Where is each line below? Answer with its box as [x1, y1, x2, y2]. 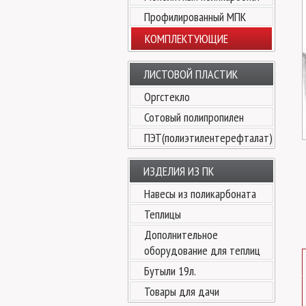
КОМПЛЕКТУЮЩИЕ [145, 31, 228, 46]
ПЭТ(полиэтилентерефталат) [144, 130, 273, 145]
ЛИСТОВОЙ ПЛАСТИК [143, 66, 238, 82]
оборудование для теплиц [144, 242, 260, 258]
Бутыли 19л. [144, 263, 196, 279]
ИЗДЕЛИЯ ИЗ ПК [143, 163, 214, 179]
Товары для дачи [144, 283, 219, 299]
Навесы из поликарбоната [144, 186, 256, 201]
